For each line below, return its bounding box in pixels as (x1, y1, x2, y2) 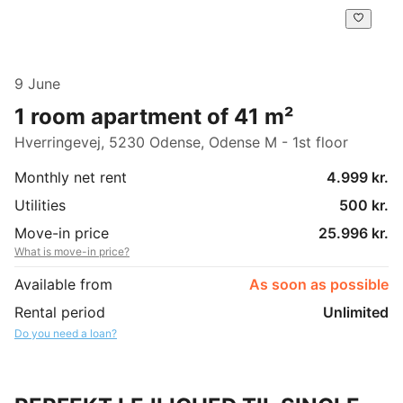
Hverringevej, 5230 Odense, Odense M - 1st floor (14, 132, 348, 151)
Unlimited (323, 302, 389, 321)
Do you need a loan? (14, 326, 117, 340)
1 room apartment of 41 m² (14, 103, 293, 130)
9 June (14, 74, 60, 93)
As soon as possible (249, 274, 389, 293)
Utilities (14, 195, 66, 214)
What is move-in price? (14, 244, 130, 258)
